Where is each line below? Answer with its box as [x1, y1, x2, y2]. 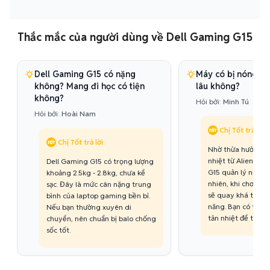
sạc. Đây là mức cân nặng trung [46, 180, 151, 189]
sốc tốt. [46, 225, 71, 234]
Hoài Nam [61, 109, 96, 118]
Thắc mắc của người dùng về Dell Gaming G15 [17, 30, 253, 44]
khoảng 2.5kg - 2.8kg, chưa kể [46, 168, 145, 177]
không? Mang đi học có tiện [34, 81, 145, 92]
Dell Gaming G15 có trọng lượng [46, 157, 154, 166]
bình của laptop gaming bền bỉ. [46, 191, 150, 200]
